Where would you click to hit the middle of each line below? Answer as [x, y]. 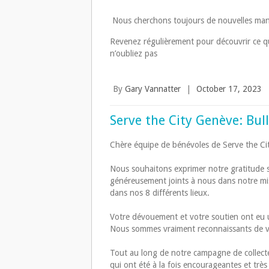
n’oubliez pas [134, 54]
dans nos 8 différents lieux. [160, 193]
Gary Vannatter [153, 89]
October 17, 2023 [229, 89]
